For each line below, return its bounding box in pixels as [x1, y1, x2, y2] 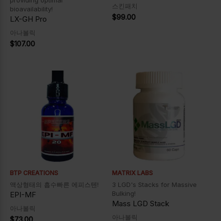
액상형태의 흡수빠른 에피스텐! [10, 181, 99, 189]
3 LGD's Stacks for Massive [111, 181, 197, 189]
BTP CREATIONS [10, 169, 58, 177]
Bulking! [111, 189, 136, 198]
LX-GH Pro [10, 14, 47, 24]
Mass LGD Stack [111, 199, 169, 209]
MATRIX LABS [111, 169, 153, 177]
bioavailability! [10, 5, 53, 13]
